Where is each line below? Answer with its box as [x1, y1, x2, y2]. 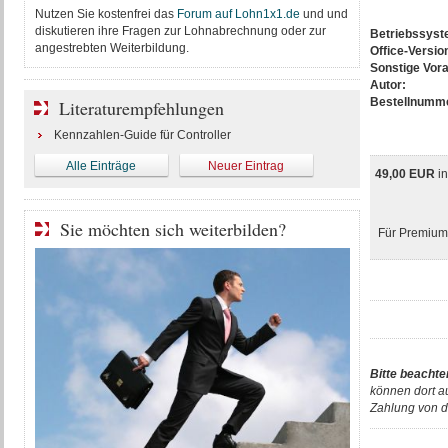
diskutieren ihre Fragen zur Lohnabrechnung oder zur [34, 24, 326, 38]
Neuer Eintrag [208, 159, 284, 173]
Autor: [369, 78, 409, 92]
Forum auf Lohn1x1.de [176, 7, 300, 21]
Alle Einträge [66, 159, 136, 173]
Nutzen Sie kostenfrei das [34, 7, 177, 21]
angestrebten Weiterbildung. [34, 41, 189, 55]
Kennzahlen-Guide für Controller [53, 128, 231, 142]
